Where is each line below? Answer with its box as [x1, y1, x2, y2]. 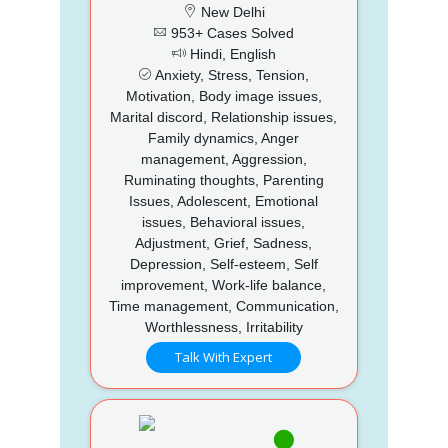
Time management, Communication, [108, 297, 339, 314]
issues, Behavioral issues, [142, 213, 306, 230]
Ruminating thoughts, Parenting [123, 171, 324, 188]
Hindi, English [185, 45, 276, 62]
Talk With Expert [175, 347, 273, 366]
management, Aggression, [140, 150, 307, 167]
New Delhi [196, 3, 265, 20]
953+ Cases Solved [167, 24, 295, 41]
